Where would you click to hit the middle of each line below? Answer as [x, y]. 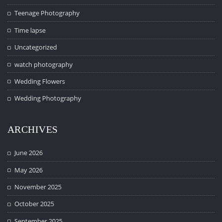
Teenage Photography [47, 13]
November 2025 [38, 187]
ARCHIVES [33, 129]
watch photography [44, 64]
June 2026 [29, 153]
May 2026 [29, 170]
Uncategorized [36, 47]
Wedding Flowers [40, 81]
